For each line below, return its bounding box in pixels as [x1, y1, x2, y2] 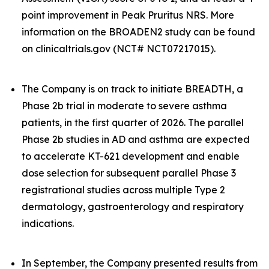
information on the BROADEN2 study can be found [22, 26, 255, 38]
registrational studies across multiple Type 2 [22, 183, 225, 196]
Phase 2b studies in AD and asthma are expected [22, 133, 250, 145]
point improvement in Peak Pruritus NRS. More [22, 9, 234, 21]
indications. [22, 217, 74, 229]
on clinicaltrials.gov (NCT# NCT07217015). [22, 43, 216, 55]
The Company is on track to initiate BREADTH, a [22, 82, 243, 95]
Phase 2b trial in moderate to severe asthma [22, 99, 227, 112]
